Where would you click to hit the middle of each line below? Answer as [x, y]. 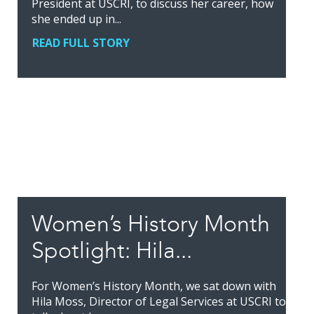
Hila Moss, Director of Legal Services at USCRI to [159, 301]
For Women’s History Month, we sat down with [154, 286]
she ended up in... [76, 19]
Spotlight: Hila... [112, 250]
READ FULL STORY [81, 43]
